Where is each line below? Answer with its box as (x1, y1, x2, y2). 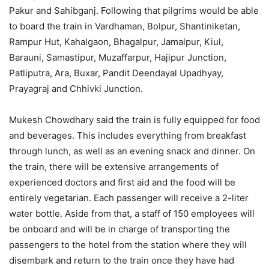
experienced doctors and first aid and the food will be (9, 176, 235, 188)
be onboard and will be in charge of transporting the (9, 223, 230, 235)
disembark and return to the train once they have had (9, 254, 234, 266)
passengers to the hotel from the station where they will (9, 238, 247, 250)
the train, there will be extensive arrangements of (9, 160, 219, 172)
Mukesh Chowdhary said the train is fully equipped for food (9, 113, 260, 125)
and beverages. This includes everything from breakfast (9, 129, 246, 141)
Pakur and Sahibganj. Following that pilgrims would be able (9, 4, 259, 16)
